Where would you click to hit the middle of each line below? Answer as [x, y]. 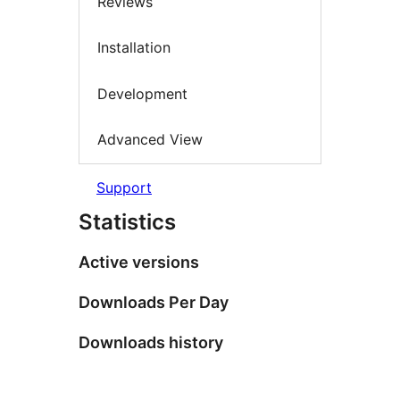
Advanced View [150, 140]
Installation [134, 48]
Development [142, 93]
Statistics [127, 221]
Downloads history [151, 342]
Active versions [139, 262]
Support [124, 187]
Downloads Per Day [154, 302]
